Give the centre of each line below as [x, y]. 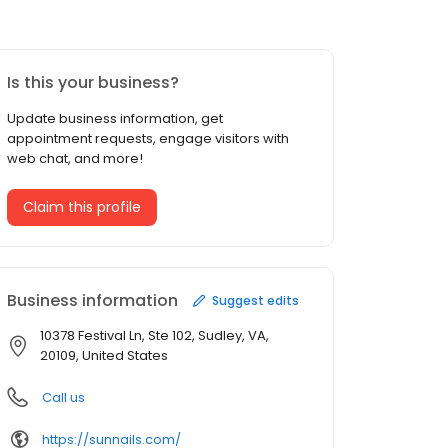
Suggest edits [255, 300]
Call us [63, 398]
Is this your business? [93, 83]
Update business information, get [115, 119]
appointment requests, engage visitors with [148, 139]
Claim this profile [82, 207]
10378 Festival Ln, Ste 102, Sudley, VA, [154, 336]
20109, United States [104, 356]
